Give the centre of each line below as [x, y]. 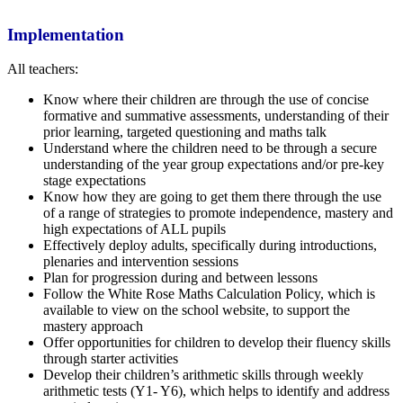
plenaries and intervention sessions [143, 262]
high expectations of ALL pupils [136, 229]
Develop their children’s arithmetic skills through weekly [203, 375]
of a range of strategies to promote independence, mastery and [218, 213]
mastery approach [95, 327]
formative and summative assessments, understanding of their [216, 116]
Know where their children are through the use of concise [206, 100]
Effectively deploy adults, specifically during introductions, [210, 246]
